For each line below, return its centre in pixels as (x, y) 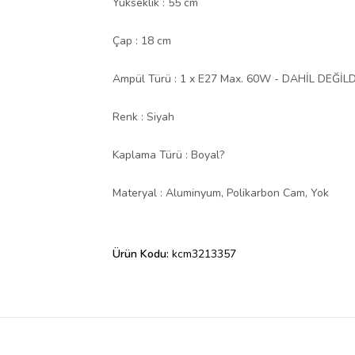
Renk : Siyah (143, 117)
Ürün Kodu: (142, 254)
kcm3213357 (204, 254)
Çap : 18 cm (142, 41)
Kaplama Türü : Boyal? (168, 155)
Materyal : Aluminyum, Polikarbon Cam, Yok (221, 193)
